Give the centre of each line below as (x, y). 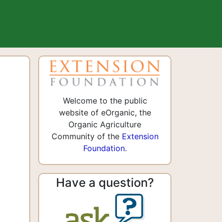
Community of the (86, 137)
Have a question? (105, 183)
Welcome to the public (105, 101)
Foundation (104, 148)
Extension (140, 137)
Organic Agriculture (105, 125)
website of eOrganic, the (105, 113)
